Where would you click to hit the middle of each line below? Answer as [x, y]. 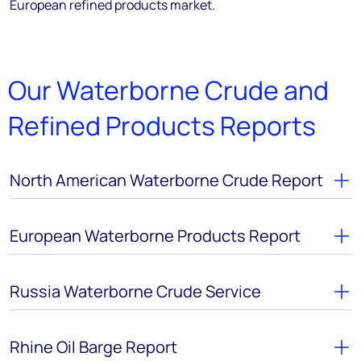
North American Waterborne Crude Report [166, 180]
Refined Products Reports [162, 126]
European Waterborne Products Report [155, 236]
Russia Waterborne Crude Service [135, 291]
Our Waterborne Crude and [168, 91]
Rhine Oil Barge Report [93, 346]
